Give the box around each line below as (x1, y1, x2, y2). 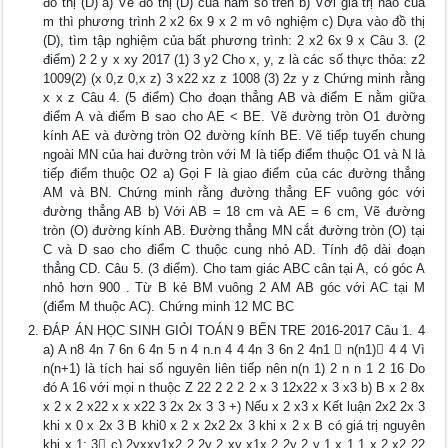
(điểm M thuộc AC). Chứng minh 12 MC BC (43, 299, 295, 315)
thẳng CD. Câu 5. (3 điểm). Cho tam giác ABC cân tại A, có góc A (43, 261, 425, 277)
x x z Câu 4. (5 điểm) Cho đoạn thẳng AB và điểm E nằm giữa (43, 90, 425, 106)
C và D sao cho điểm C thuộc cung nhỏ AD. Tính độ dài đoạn (43, 242, 425, 258)
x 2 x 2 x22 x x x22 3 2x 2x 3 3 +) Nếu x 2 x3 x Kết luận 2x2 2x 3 (43, 399, 425, 415)
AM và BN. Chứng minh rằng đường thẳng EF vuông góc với (43, 185, 425, 201)
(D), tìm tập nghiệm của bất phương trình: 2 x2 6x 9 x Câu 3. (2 (43, 33, 425, 49)
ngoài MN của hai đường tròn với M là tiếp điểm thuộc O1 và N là (43, 147, 425, 163)
